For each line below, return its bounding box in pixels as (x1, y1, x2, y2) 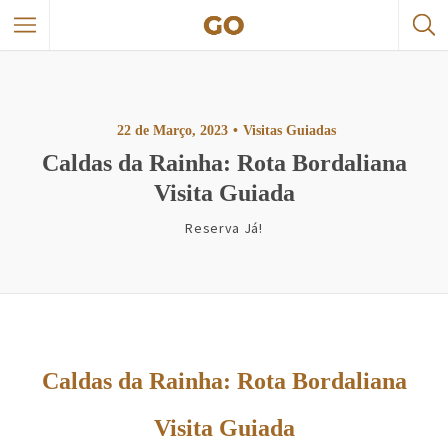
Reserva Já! (185, 219, 263, 237)
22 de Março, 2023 (117, 123, 228, 138)
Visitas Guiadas (243, 123, 336, 138)
